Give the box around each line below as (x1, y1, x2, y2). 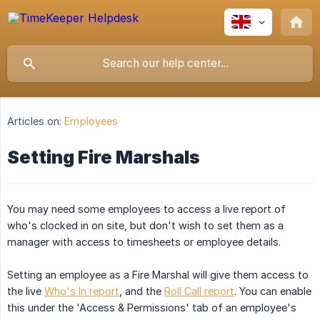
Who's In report (44, 285, 119, 298)
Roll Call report (164, 285, 234, 298)
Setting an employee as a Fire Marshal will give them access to (7, 269, 309, 281)
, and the (119, 285, 164, 298)
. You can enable (234, 285, 311, 298)
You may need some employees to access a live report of (7, 203, 286, 216)
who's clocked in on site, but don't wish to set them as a (7, 219, 284, 232)
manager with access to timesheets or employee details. (7, 236, 281, 249)
